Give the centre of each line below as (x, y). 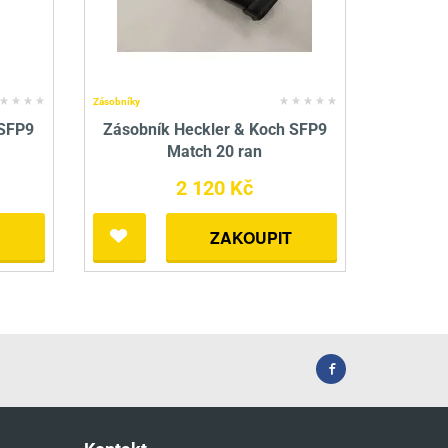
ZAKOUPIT (251, 238)
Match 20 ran (215, 152)
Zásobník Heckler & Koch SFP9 (214, 130)
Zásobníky (116, 102)
